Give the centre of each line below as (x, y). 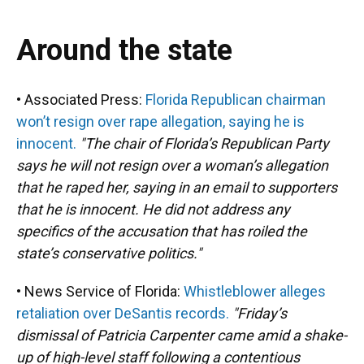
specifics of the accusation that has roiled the (162, 231)
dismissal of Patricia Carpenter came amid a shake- (182, 335)
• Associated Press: (81, 100)
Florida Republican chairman (236, 100)
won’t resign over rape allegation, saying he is (160, 121)
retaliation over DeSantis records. (123, 313)
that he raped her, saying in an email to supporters (177, 187)
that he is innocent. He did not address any (153, 209)
